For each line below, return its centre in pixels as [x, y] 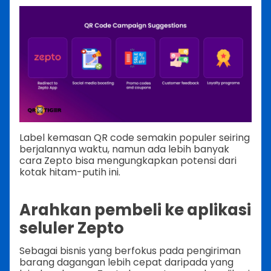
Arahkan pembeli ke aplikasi [135, 210]
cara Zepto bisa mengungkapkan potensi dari [128, 160]
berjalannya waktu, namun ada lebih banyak [124, 149]
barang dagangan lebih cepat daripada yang [126, 263]
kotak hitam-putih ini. [70, 172]
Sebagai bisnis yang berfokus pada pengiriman [130, 251]
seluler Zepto [72, 228]
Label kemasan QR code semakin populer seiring [135, 137]
